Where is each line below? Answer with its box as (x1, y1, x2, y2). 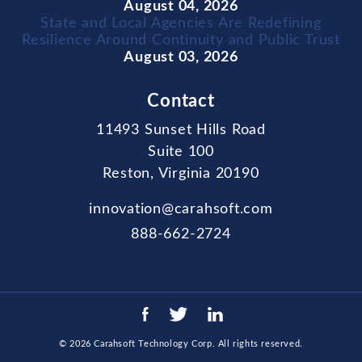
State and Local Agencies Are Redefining (40, 15, 322, 31)
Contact (147, 91, 215, 110)
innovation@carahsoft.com (89, 201, 273, 217)
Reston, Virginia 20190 (103, 166, 259, 181)
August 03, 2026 (124, 49, 238, 65)
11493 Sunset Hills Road (96, 122, 266, 137)
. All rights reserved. (212, 339, 303, 349)
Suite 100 (148, 144, 214, 159)
